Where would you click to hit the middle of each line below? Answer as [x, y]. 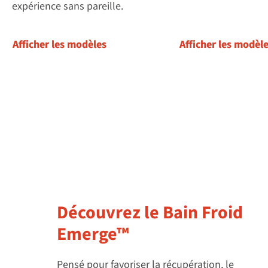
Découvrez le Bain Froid [150, 213]
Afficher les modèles [60, 45]
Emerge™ [93, 234]
